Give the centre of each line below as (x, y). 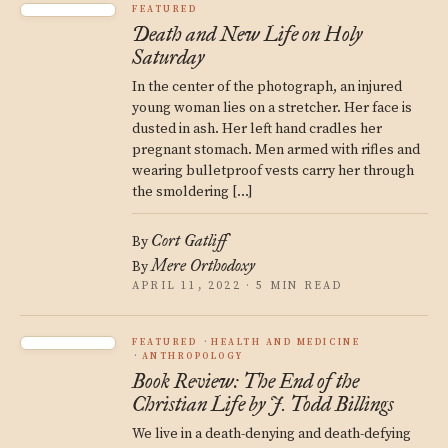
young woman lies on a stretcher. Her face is (272, 108)
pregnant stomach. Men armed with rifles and (276, 150)
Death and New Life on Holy (247, 34)
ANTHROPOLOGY (192, 356)
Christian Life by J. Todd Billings (263, 404)
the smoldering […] (192, 192)
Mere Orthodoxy (203, 265)
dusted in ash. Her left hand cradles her (257, 129)
